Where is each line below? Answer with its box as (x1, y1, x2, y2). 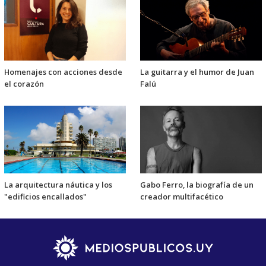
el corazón (4, 78, 44, 90)
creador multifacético (140, 191, 223, 202)
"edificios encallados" (4, 191, 87, 202)
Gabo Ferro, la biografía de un (140, 179, 254, 191)
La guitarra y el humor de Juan (140, 66, 254, 78)
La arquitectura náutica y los (4, 179, 112, 191)
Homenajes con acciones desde (4, 66, 122, 78)
